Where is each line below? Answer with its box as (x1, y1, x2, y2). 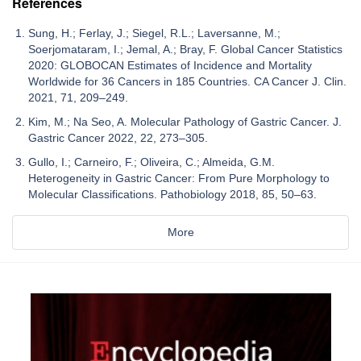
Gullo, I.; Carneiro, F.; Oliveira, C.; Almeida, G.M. (28, 156, 275, 169)
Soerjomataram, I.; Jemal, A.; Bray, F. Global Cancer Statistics (28, 43, 342, 56)
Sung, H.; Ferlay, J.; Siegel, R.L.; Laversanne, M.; (28, 27, 280, 40)
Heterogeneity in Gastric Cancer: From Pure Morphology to (28, 172, 330, 185)
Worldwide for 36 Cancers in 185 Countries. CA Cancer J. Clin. (28, 75, 346, 89)
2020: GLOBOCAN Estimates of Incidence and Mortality (28, 59, 312, 73)
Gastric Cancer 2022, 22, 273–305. (28, 131, 208, 145)
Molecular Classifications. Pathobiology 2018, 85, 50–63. (28, 188, 317, 201)
